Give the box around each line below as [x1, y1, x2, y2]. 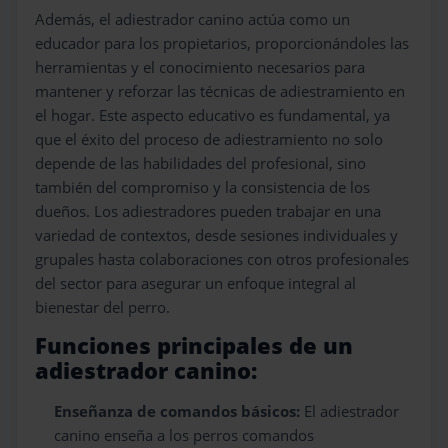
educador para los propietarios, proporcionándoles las [35, 33, 409, 54]
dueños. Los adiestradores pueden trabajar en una [35, 201, 381, 222]
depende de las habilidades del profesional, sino [35, 153, 366, 174]
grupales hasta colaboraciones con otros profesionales [35, 249, 409, 270]
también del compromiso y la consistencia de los [35, 177, 370, 198]
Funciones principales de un [35, 330, 353, 362]
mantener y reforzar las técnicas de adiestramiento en [35, 81, 405, 102]
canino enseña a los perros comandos [54, 425, 315, 446]
